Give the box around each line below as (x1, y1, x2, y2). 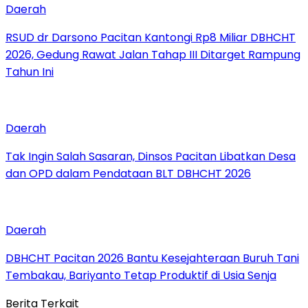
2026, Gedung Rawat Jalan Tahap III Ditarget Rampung (5, 46, 300, 63)
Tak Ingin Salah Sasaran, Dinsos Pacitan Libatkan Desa (5, 148, 296, 164)
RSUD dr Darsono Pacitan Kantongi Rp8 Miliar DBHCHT (5, 29, 296, 45)
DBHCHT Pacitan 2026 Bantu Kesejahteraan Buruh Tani (5, 250, 299, 266)
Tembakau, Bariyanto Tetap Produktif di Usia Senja (5, 267, 276, 283)
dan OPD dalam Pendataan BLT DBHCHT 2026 (5, 165, 251, 181)
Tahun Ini (5, 63, 54, 80)
